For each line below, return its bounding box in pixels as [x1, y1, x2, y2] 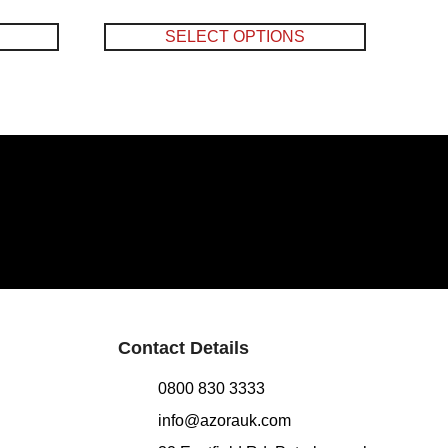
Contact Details [118, 338, 250, 359]
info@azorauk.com [158, 412, 292, 430]
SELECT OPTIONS [165, 28, 306, 46]
